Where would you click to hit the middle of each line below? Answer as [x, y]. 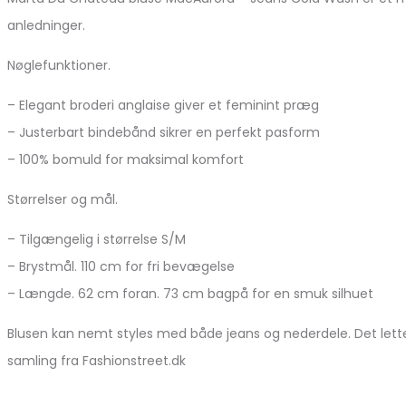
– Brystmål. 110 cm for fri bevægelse [121, 266]
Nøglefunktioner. [59, 65]
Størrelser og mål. [63, 199]
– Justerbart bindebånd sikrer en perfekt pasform [164, 132]
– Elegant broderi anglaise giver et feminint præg [163, 105]
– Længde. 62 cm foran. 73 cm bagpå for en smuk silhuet [190, 293]
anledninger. [46, 25]
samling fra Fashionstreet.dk [97, 360]
